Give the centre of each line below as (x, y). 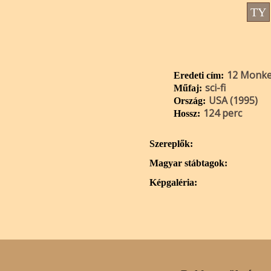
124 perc (223, 113)
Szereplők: (171, 144)
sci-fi (215, 88)
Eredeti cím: (199, 75)
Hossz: (187, 113)
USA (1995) (233, 100)
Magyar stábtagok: (188, 163)
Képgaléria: (173, 182)
